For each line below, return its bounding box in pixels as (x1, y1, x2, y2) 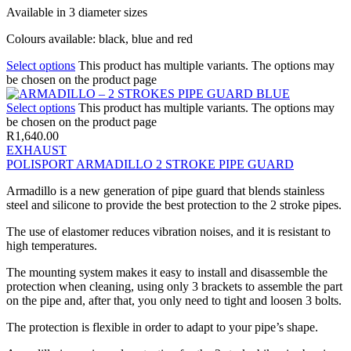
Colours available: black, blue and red (6, 31, 193, 45)
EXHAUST (6, 143, 67, 157)
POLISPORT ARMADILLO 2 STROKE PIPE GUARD (6, 157, 294, 171)
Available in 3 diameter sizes (6, 5, 147, 19)
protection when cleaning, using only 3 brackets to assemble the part (6, 279, 342, 293)
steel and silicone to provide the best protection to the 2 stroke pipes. (6, 197, 342, 212)
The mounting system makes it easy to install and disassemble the (6, 265, 327, 279)
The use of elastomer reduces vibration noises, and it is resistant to (6, 224, 331, 238)
